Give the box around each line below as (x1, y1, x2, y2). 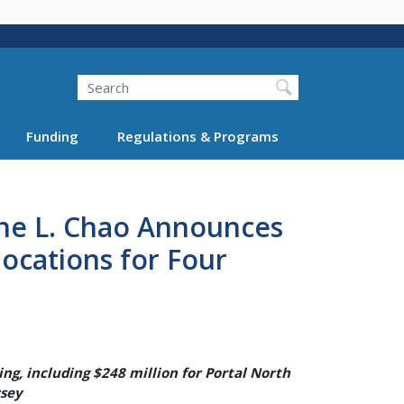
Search (56, 65, 98, 84)
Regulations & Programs (116, 126, 279, 145)
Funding (26, 126, 78, 145)
